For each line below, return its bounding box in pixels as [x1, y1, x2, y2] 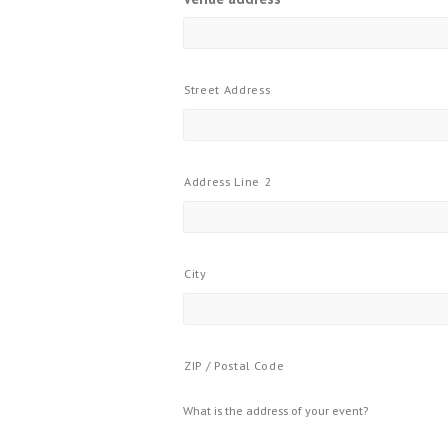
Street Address [184, 82, 271, 97]
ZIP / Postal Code [184, 358, 285, 373]
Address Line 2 [184, 174, 272, 189]
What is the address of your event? [183, 403, 368, 418]
